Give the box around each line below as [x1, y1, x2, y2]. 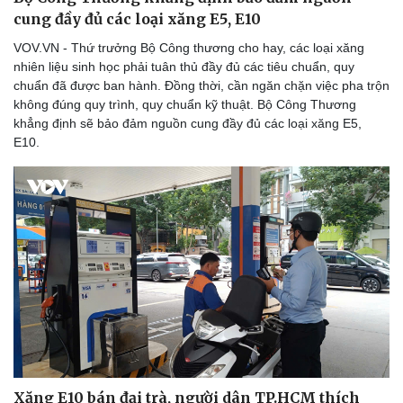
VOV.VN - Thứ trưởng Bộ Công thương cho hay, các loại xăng [13, 40, 364, 55]
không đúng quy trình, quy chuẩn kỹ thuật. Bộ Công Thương [13, 96, 356, 112]
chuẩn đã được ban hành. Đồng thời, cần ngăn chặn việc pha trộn [13, 77, 390, 93]
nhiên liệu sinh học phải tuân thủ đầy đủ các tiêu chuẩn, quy [13, 58, 354, 74]
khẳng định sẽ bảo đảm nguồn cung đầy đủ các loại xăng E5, [13, 115, 362, 130]
